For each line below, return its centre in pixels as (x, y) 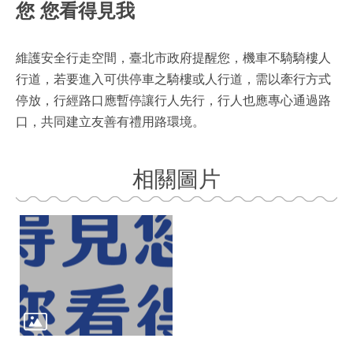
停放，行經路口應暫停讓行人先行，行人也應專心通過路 (173, 100)
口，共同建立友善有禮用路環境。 (110, 122)
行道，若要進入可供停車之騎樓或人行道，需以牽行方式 (173, 79)
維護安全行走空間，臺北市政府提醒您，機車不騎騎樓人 (173, 58)
